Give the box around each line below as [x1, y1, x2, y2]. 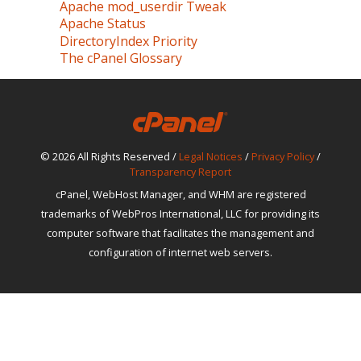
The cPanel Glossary [59, 49, 182, 68]
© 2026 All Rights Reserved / [40, 148, 179, 164]
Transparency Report [130, 164, 231, 179]
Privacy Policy [251, 148, 314, 164]
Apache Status [59, 15, 146, 33]
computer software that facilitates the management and [47, 225, 314, 240]
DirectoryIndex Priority [59, 31, 197, 50]
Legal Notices [179, 148, 243, 164]
